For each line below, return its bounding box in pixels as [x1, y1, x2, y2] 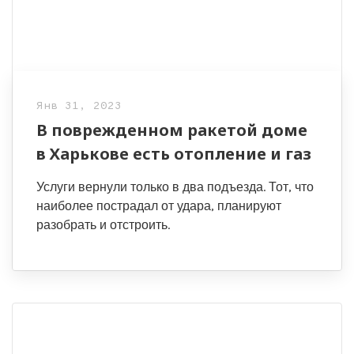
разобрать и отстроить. [36, 217, 170, 233]
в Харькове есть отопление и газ [36, 143, 311, 165]
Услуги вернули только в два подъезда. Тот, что [36, 179, 314, 195]
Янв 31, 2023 [36, 100, 122, 114]
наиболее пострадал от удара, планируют [36, 198, 281, 214]
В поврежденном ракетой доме [36, 119, 307, 141]
